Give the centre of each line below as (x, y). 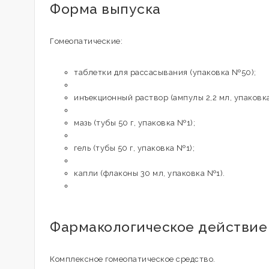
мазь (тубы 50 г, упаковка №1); (134, 123)
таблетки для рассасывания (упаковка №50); (165, 72)
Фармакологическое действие (159, 227)
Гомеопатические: (86, 41)
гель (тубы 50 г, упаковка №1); (134, 148)
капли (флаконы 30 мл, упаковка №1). (150, 173)
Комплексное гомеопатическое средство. (133, 259)
